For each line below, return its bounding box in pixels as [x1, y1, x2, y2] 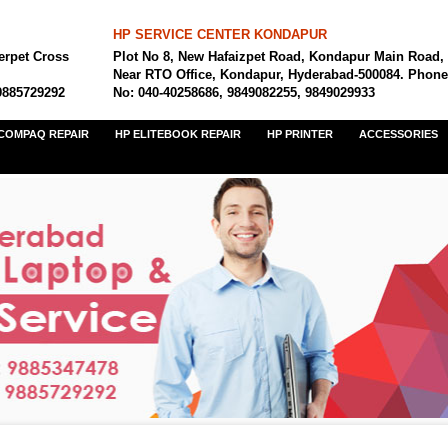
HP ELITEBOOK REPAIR [115, 128, 241, 140]
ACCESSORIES [359, 128, 438, 140]
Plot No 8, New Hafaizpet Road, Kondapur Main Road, [113, 49, 444, 64]
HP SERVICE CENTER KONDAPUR [113, 27, 327, 42]
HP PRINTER [267, 128, 333, 140]
